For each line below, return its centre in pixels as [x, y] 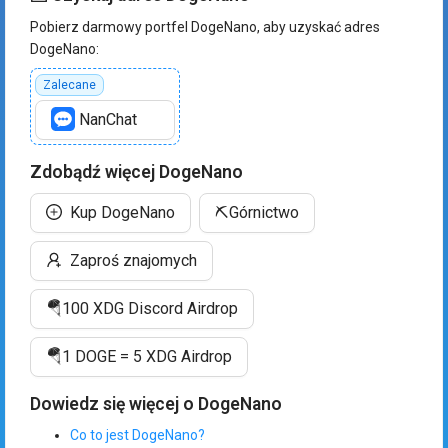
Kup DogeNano [122, 212]
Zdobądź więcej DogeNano [136, 171]
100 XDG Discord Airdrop [150, 308]
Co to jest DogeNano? [137, 435]
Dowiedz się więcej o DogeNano [156, 403]
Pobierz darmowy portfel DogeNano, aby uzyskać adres [205, 26]
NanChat [108, 120]
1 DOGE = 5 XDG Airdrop [147, 356]
